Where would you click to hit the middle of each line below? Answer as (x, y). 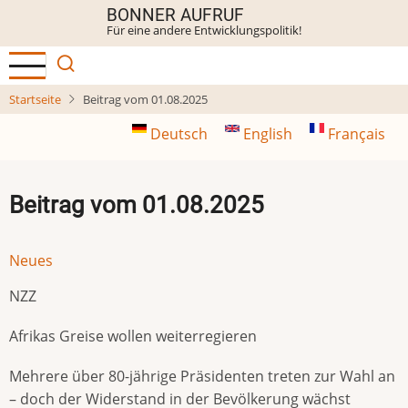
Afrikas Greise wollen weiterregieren (133, 336)
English (268, 134)
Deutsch (179, 134)
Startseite (35, 99)
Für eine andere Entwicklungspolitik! (204, 30)
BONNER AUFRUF (175, 15)
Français (355, 134)
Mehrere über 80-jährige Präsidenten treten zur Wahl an (202, 377)
